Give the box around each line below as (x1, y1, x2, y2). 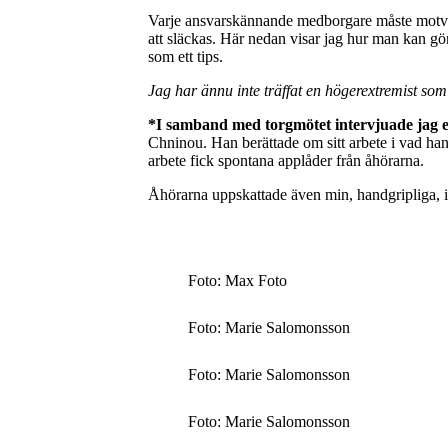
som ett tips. (147, 47, 223, 65)
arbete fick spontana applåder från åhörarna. (147, 151, 424, 169)
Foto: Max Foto (187, 271, 287, 289)
